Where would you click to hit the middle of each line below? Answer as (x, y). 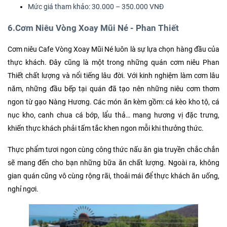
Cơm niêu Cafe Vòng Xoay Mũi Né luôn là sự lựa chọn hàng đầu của (113, 50)
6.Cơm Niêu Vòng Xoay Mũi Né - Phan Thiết (93, 28)
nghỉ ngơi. (23, 190)
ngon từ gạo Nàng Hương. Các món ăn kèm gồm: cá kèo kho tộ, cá (113, 102)
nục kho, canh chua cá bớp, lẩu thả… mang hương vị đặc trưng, (113, 116)
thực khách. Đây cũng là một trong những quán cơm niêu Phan (113, 63)
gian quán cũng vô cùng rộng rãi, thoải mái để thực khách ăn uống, (113, 176)
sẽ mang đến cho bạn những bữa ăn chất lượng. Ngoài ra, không (113, 163)
